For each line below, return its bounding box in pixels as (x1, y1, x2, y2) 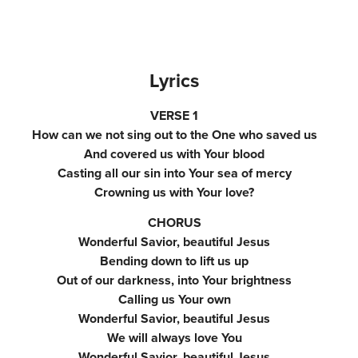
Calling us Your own (117, 290, 231, 309)
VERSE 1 (150, 106, 198, 125)
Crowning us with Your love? (94, 183, 254, 201)
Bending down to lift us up (100, 252, 249, 271)
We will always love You (106, 328, 242, 348)
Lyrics (149, 66, 199, 94)
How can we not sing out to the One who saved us (31, 125, 317, 144)
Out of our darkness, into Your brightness (57, 271, 292, 290)
